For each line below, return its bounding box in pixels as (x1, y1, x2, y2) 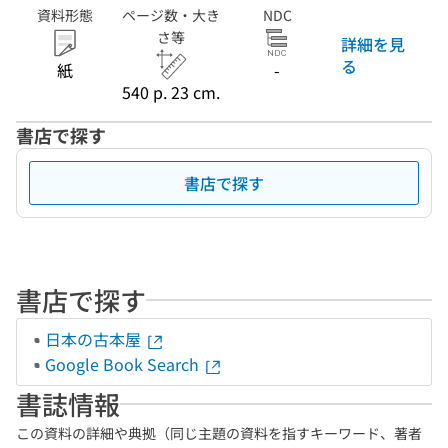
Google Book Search (45, 352, 203, 376)
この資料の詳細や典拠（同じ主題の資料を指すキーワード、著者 (16, 423, 422, 443)
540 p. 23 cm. (122, 80, 220, 104)
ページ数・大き (122, 5, 220, 25)
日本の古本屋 (45, 327, 145, 351)
